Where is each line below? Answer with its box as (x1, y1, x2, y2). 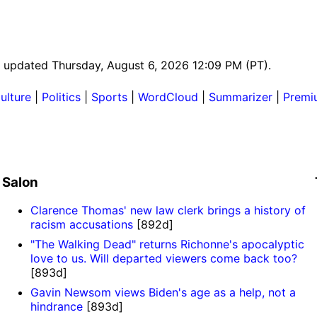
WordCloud (138, 89, 198, 104)
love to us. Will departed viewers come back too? (30, 251, 297, 266)
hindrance (30, 299, 86, 314)
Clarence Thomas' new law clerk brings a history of (30, 203, 306, 218)
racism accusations (30, 217, 137, 232)
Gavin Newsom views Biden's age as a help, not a (30, 285, 296, 300)
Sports (91, 89, 127, 104)
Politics (42, 89, 81, 104)
